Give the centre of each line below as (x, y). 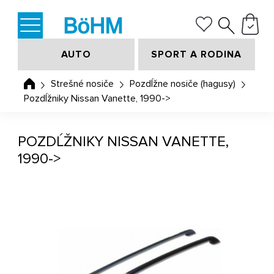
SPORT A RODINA (197, 55)
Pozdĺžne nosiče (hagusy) (183, 84)
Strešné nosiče (83, 84)
